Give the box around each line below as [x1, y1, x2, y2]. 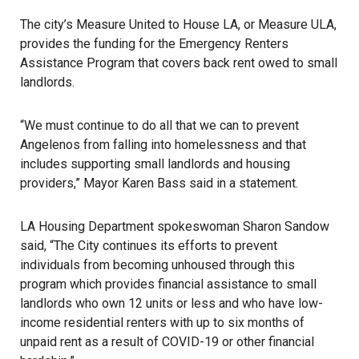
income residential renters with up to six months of [20, 315, 305, 330]
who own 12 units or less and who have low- [72, 296, 323, 311]
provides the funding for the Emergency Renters [20, 36, 288, 51]
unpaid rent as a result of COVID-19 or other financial [20, 334, 314, 349]
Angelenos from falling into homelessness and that [20, 137, 306, 152]
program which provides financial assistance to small [20, 276, 317, 292]
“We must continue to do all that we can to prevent [20, 118, 299, 133]
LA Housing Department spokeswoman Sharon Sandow [20, 219, 329, 234]
